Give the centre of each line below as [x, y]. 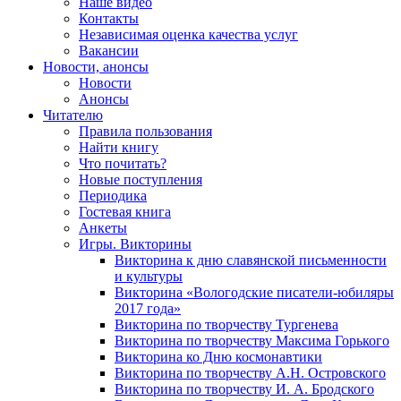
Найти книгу [119, 148]
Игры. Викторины [135, 244]
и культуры [149, 277]
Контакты [109, 19]
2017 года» [148, 309]
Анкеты [103, 228]
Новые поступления [141, 180]
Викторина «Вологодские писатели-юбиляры [254, 293]
